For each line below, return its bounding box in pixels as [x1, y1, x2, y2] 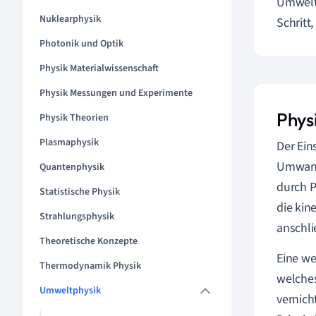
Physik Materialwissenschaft [39, 61, 159, 75]
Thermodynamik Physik [39, 259, 141, 273]
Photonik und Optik [39, 37, 123, 51]
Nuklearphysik [39, 12, 101, 26]
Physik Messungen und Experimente [39, 86, 193, 100]
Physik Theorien [39, 111, 109, 125]
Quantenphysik [39, 160, 104, 174]
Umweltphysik [39, 284, 101, 298]
